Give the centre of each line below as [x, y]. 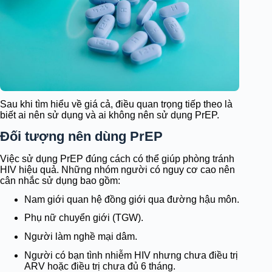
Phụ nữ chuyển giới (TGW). [84, 218]
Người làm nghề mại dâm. [81, 237]
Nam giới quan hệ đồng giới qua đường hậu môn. [132, 199]
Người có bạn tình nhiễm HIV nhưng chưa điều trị [131, 256]
